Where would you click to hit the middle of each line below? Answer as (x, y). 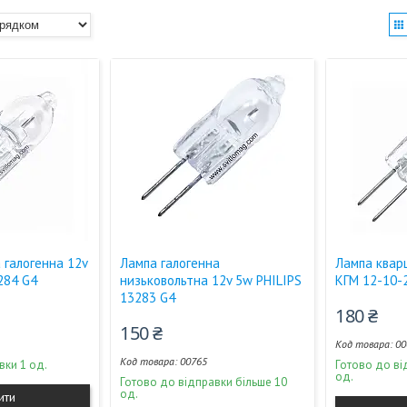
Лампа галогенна (170, 263)
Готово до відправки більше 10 (204, 382)
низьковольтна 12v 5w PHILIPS (211, 280)
